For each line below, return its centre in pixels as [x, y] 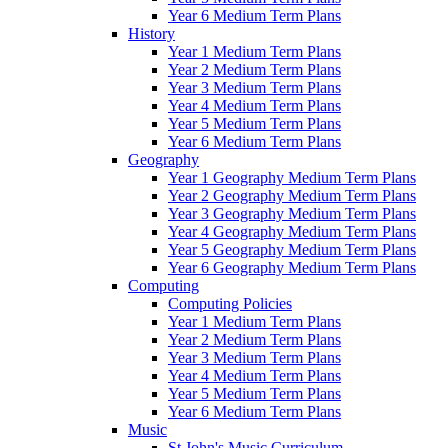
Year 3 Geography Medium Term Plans [292, 214]
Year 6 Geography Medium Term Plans [292, 268]
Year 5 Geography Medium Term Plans [292, 250]
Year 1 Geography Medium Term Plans [292, 178]
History [151, 34]
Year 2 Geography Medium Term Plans [292, 196]
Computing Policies [230, 304]
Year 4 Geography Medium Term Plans [292, 232]
